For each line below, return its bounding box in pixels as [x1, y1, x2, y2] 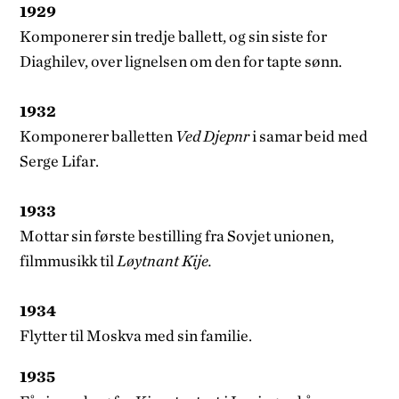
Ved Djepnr [175, 126, 250, 145]
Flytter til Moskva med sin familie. [20, 325, 253, 345]
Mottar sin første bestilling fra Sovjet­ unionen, [20, 225, 335, 245]
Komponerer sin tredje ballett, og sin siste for [20, 26, 328, 45]
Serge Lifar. [20, 151, 100, 170]
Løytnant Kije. [117, 250, 213, 270]
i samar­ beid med [249, 126, 369, 145]
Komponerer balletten [20, 126, 176, 145]
